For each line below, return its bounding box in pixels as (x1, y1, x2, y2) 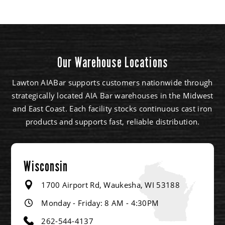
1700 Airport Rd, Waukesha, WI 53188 (41, 179, 180, 190)
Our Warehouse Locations (57, 54, 168, 71)
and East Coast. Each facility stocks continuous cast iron (13, 103, 212, 114)
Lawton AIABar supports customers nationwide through (12, 77, 213, 87)
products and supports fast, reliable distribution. (25, 116, 200, 127)
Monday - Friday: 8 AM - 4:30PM (41, 197, 159, 208)
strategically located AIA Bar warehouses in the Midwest (12, 90, 213, 100)
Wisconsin (24, 158, 68, 175)
